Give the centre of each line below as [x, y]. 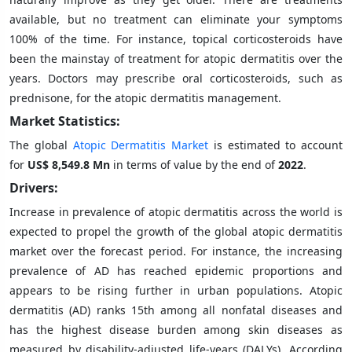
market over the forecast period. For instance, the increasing [176, 251]
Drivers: [34, 187]
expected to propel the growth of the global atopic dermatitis [176, 231]
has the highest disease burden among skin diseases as [176, 329]
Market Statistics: [65, 121]
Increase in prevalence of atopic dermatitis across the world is [176, 211]
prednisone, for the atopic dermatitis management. [145, 97]
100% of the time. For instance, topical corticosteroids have [176, 38]
